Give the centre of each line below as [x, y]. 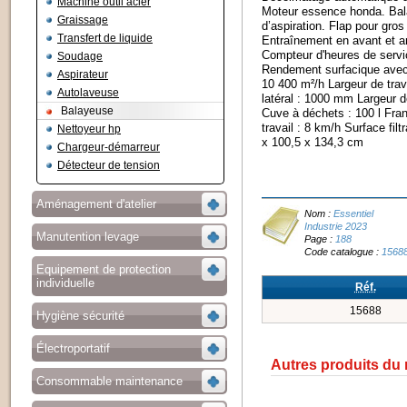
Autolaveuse [88, 93]
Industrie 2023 [335, 227]
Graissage [83, 20]
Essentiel [352, 214]
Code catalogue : [341, 252]
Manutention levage [88, 237]
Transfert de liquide [105, 38]
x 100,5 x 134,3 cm [312, 142]
